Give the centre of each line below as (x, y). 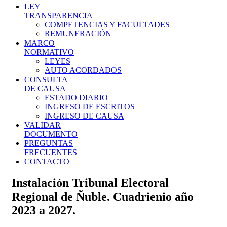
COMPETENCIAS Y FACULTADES (107, 25)
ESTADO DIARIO (76, 98)
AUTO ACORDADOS (83, 70)
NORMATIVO (49, 52)
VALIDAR (43, 125)
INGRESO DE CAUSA (84, 116)
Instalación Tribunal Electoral (90, 183)
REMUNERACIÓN (78, 34)
